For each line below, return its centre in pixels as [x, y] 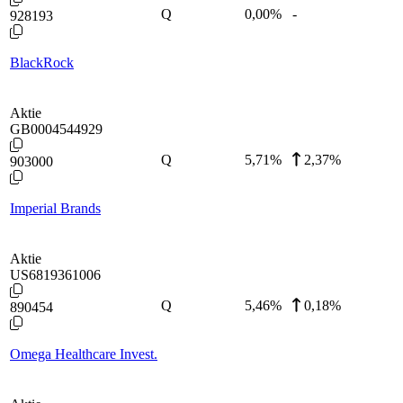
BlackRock [42, 62]
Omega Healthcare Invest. [84, 354]
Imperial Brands [55, 208]
